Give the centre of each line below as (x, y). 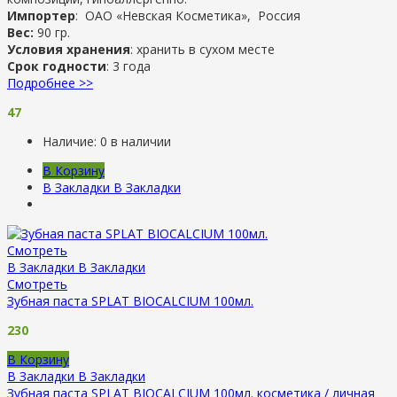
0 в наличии (136, 141)
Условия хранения (69, 49)
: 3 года (128, 66)
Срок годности (57, 66)
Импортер (41, 15)
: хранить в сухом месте (202, 49)
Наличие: (71, 141)
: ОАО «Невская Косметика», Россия (188, 15)
